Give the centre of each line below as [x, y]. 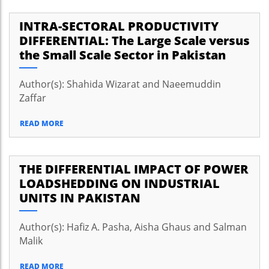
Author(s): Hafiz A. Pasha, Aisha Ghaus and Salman [133, 227]
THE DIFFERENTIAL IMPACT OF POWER [134, 169]
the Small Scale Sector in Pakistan [122, 55]
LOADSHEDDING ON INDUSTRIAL [119, 183]
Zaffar [33, 98]
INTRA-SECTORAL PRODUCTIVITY [119, 26]
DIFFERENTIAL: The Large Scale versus [134, 41]
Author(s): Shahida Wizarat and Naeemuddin [120, 84]
